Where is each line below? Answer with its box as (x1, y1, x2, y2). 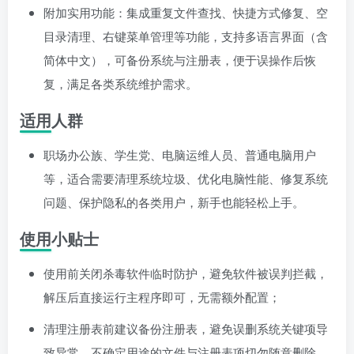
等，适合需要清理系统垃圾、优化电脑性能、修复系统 (43, 170, 328, 187)
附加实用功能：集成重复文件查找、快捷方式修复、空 (43, 4, 328, 21)
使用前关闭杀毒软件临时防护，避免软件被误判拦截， (43, 265, 328, 282)
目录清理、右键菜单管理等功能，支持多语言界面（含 (43, 28, 328, 45)
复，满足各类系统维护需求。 (43, 75, 198, 92)
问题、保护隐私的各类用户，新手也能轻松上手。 (43, 194, 304, 211)
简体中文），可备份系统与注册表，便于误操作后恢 (43, 51, 316, 69)
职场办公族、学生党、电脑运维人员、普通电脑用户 (43, 146, 316, 164)
